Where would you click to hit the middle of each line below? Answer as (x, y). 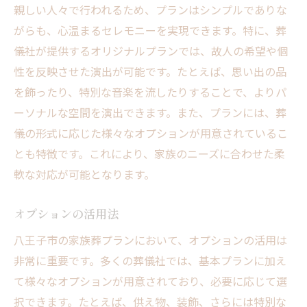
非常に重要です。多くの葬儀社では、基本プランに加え (150, 261)
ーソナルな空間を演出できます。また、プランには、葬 (150, 113)
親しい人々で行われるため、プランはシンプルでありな (150, 10)
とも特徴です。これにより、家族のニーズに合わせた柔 (149, 154)
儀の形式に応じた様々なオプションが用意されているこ (151, 133)
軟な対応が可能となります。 (84, 174)
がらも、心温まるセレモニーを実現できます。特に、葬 (150, 30)
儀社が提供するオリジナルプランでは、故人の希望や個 (151, 51)
